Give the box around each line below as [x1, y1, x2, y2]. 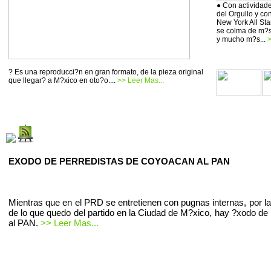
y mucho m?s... [217, 35, 267, 44]
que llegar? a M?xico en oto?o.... [8, 76, 117, 85]
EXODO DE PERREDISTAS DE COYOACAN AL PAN [8, 156, 230, 166]
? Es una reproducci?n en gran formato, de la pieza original [8, 68, 203, 76]
